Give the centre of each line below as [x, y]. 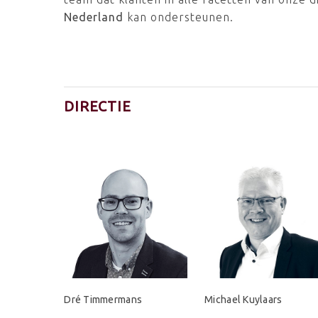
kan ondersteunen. [179, 17]
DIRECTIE [98, 106]
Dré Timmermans [103, 300]
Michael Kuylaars [243, 300]
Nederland [94, 17]
